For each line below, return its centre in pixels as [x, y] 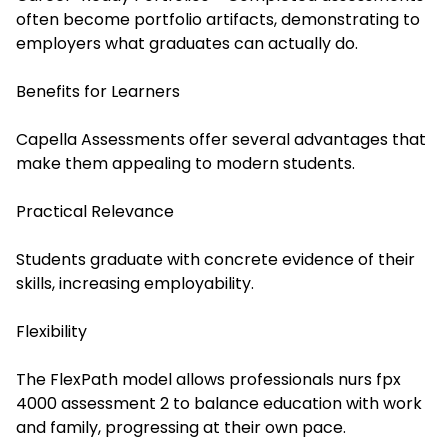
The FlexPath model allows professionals [175, 380]
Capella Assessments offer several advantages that [221, 140]
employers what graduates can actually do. [187, 44]
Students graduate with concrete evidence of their [215, 260]
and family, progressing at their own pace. [181, 428]
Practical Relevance [95, 212]
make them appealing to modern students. [185, 164]
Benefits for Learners [98, 92]
